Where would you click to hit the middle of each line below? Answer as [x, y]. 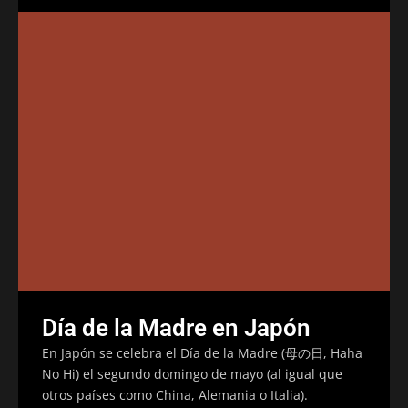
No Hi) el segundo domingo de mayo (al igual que [192, 373]
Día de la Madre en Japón [176, 327]
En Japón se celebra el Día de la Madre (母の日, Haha [202, 352]
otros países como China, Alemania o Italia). [175, 394]
